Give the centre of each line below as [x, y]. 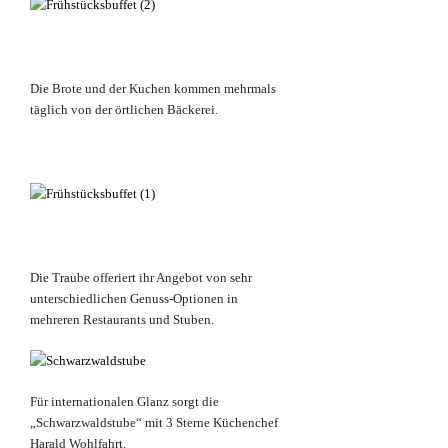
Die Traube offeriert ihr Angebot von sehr [141, 278]
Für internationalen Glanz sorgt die [124, 402]
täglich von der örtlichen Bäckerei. [124, 110]
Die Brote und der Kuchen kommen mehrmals [153, 89]
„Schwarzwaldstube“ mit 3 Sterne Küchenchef [154, 423]
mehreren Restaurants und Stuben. [122, 320]
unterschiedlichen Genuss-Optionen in [134, 299]
